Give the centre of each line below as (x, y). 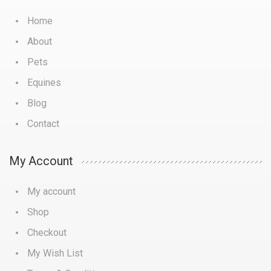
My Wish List (55, 253)
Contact (43, 124)
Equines (44, 83)
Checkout (47, 233)
